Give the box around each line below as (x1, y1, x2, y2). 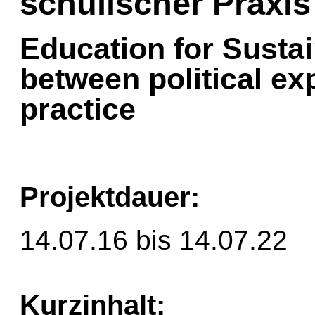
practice (20, 91, 136, 126)
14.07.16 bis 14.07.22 (20, 225, 288, 256)
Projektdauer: (20, 180, 200, 213)
